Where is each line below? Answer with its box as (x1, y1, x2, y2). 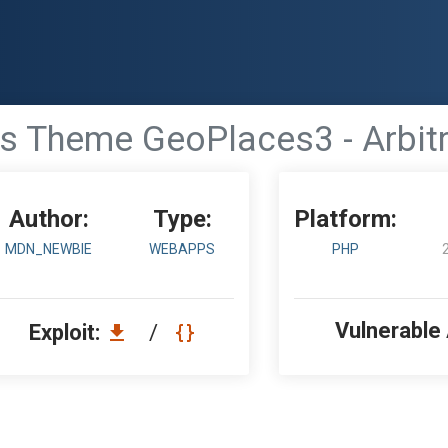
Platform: (294, 205, 398, 233)
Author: (8, 205, 89, 233)
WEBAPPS (149, 241, 216, 257)
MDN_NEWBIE (5, 241, 93, 257)
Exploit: (29, 320, 105, 345)
